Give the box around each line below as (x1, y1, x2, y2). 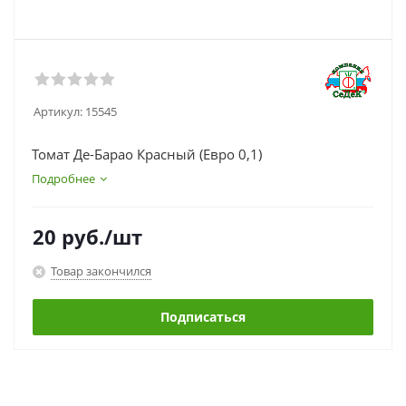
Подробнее (32, 170, 95, 187)
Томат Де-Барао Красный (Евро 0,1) (32, 145, 262, 163)
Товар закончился (51, 262, 151, 279)
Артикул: (34, 103, 82, 120)
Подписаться (160, 308, 246, 325)
